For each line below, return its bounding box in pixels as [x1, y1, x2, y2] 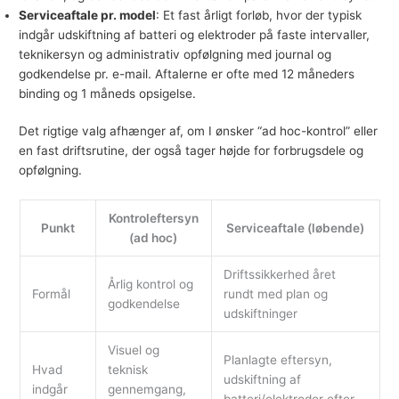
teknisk [108, 362, 149, 377]
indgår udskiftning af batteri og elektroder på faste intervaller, [19, 27, 370, 42]
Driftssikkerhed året [224, 266, 337, 281]
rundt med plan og [224, 286, 329, 301]
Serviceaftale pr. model [19, 7, 157, 22]
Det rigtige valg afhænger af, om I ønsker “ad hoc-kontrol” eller [19, 124, 379, 139]
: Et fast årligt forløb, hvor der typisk [156, 7, 362, 22]
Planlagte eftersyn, [224, 352, 333, 367]
